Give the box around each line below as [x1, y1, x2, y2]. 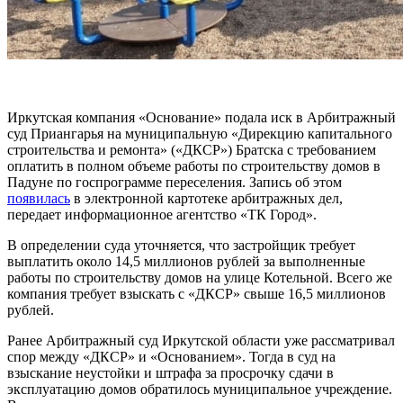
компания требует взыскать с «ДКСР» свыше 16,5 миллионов [7, 286, 386, 302]
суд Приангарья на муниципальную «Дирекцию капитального [7, 126, 392, 142]
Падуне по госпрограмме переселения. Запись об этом [7, 175, 342, 191]
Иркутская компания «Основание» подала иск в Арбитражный [7, 110, 396, 126]
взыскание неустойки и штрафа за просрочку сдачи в [7, 365, 334, 381]
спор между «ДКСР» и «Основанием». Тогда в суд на [7, 349, 336, 365]
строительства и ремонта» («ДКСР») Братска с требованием [7, 142, 376, 158]
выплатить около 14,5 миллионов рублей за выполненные [7, 254, 365, 270]
